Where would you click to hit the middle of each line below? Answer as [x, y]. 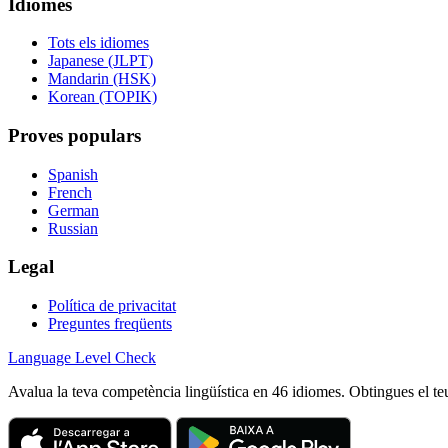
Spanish [73, 174]
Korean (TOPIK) [102, 97]
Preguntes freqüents [110, 324]
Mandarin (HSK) [102, 79]
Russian [73, 228]
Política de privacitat [112, 306]
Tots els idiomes [98, 43]
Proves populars [74, 136]
